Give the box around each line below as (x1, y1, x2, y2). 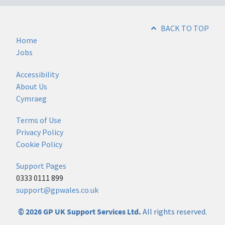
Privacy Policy (16, 127, 63, 137)
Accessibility (16, 69, 59, 79)
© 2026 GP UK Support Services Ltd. (18, 206, 141, 217)
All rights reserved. (141, 206, 207, 217)
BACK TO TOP (159, 23, 209, 34)
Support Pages (16, 160, 66, 171)
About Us (16, 81, 47, 91)
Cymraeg (16, 93, 47, 103)
